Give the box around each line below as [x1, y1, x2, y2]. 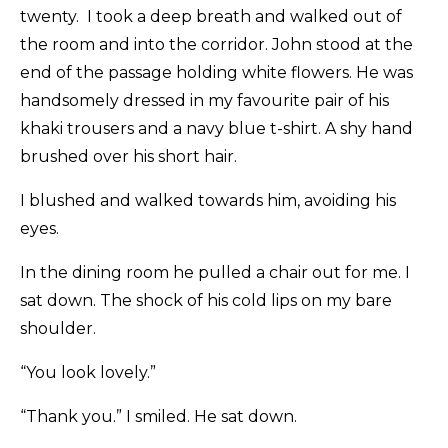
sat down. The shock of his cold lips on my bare [20, 291, 392, 311]
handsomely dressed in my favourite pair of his [20, 91, 389, 111]
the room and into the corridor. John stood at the [20, 35, 413, 55]
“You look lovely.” [20, 363, 156, 383]
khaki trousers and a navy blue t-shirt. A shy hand [20, 119, 413, 139]
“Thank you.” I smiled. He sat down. [20, 407, 297, 427]
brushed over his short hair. [20, 147, 237, 167]
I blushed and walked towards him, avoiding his [20, 191, 396, 211]
